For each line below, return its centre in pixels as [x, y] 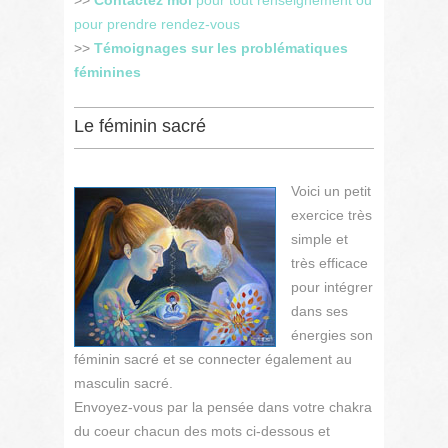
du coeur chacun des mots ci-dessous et [202, 431]
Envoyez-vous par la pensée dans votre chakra [223, 407]
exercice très [331, 215]
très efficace [329, 263]
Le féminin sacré [140, 126]
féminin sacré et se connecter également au [213, 359]
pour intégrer [332, 287]
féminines [107, 72]
